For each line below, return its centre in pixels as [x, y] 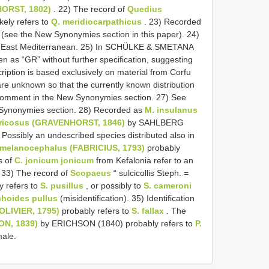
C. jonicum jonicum [54, 160]
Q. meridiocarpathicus [96, 21]
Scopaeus [91, 173]
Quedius [145, 9]
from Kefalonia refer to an [144, 160]
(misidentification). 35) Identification [126, 198]
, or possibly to [113, 185]
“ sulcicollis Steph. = [150, 173]
